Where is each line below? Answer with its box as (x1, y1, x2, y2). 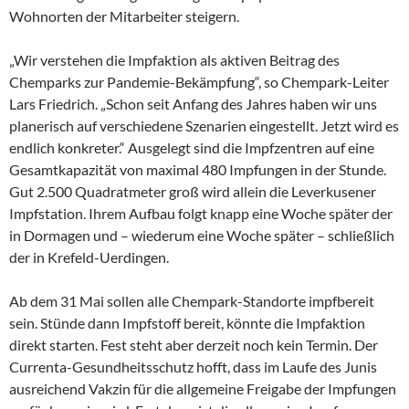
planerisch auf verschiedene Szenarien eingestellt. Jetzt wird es (9, 116, 399, 134)
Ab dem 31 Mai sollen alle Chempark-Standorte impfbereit (9, 291, 374, 309)
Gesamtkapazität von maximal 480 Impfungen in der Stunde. (9, 160, 386, 178)
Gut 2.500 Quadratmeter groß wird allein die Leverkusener (9, 182, 376, 200)
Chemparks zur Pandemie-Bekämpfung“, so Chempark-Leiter (9, 72, 389, 90)
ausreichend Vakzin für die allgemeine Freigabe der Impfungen (9, 379, 396, 397)
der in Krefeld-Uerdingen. (9, 247, 169, 266)
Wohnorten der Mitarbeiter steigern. (9, 6, 239, 25)
